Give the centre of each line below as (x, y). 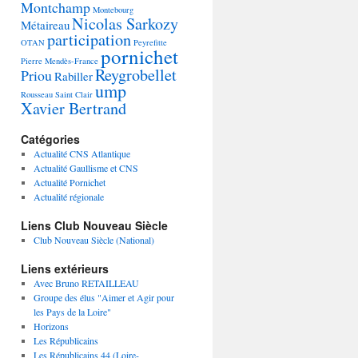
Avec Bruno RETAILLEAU (86, 283)
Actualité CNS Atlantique (82, 153)
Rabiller (74, 76)
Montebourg (113, 10)
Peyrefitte (150, 42)
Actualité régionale (68, 197)
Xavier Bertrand (74, 108)
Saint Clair (74, 94)
